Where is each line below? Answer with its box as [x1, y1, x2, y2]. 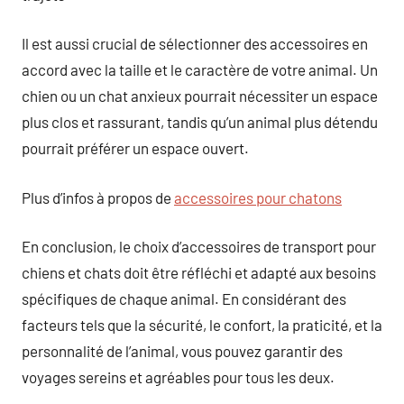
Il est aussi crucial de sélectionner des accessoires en [22, 34, 368, 52]
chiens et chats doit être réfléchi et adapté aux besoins [22, 263, 376, 281]
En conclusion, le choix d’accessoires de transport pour [22, 237, 376, 255]
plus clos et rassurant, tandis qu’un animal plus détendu [22, 113, 378, 131]
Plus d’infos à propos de [22, 188, 174, 207]
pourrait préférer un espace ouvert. [22, 139, 249, 157]
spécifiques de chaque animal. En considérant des [22, 289, 346, 308]
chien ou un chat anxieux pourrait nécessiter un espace [22, 87, 378, 105]
